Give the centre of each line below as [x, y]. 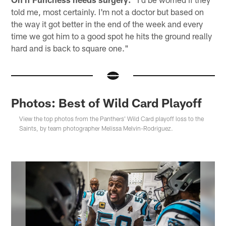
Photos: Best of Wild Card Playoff [107, 102]
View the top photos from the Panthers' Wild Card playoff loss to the [112, 118]
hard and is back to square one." [70, 48]
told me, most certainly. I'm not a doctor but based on [108, 12]
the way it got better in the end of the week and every [107, 24]
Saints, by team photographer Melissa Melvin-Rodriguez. [96, 128]
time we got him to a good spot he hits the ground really [112, 36]
